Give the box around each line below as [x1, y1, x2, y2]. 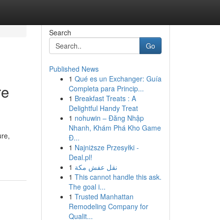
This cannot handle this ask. [74, 172, 162, 182]
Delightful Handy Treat [68, 103, 138, 113]
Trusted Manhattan [74, 192, 134, 201]
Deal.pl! [68, 152, 92, 162]
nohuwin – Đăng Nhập [74, 113, 144, 123]
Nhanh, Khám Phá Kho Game [68, 123, 161, 133]
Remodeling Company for [68, 201, 148, 211]
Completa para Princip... [68, 83, 144, 93]
